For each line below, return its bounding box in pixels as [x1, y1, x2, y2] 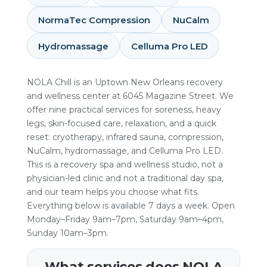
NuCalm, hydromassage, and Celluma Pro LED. [26, 145, 223, 156]
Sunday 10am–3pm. [26, 228, 108, 238]
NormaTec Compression [38, 14, 150, 26]
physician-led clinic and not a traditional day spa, [26, 173, 223, 184]
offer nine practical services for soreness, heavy [26, 104, 221, 115]
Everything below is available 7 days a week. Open [26, 200, 235, 211]
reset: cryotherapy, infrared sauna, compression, [26, 132, 223, 142]
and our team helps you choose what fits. [26, 187, 199, 197]
